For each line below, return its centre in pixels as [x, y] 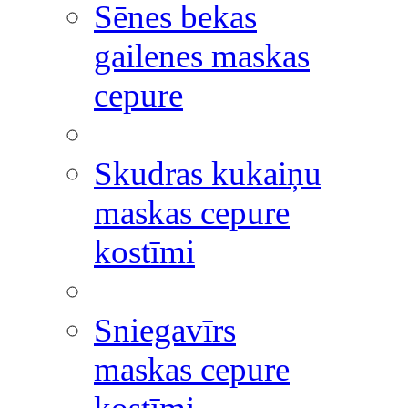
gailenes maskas [202, 56]
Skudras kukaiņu [208, 173]
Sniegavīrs [165, 330]
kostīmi [144, 252]
